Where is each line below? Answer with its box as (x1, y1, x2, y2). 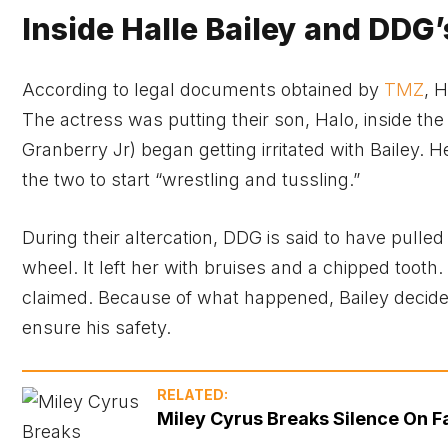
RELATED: (157, 386, 228, 404)
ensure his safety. (22, 316, 171, 338)
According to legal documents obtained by (22, 78, 384, 100)
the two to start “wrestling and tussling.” (22, 168, 360, 190)
